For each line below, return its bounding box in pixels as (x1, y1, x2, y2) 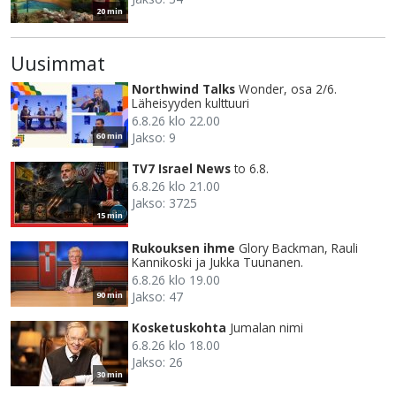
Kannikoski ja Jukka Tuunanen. (132, 254, 303, 271)
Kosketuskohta (132, 319, 226, 337)
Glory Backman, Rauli (239, 240, 358, 257)
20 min (96, 5, 123, 18)
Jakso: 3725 (132, 194, 197, 212)
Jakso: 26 (132, 354, 183, 371)
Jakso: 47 (132, 288, 183, 306)
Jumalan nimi (230, 319, 303, 337)
